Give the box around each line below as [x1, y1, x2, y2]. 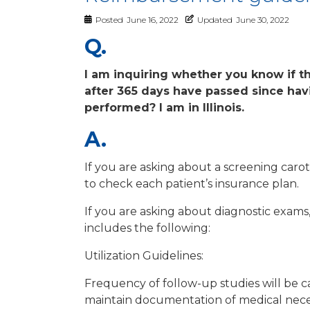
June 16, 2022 [127, 14, 179, 25]
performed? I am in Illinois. [84, 100, 244, 114]
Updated [197, 14, 232, 25]
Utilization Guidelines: [84, 248, 203, 262]
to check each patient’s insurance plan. [84, 176, 299, 190]
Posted [95, 14, 123, 25]
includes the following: [84, 221, 210, 235]
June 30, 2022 [236, 14, 289, 25]
